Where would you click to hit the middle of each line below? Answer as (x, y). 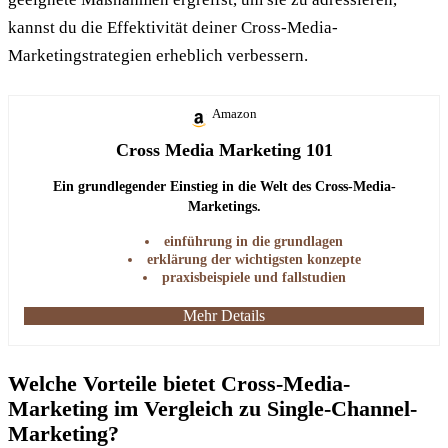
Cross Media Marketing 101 (224, 149)
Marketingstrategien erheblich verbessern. (158, 55)
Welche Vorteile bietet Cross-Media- (179, 383)
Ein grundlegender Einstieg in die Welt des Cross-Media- (224, 186)
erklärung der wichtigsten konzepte (253, 259)
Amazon (234, 113)
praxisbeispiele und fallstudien (253, 277)
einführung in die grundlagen (253, 241)
